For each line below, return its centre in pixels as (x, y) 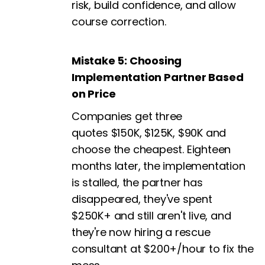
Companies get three (127, 117)
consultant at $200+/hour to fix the (163, 249)
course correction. (119, 22)
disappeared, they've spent (142, 199)
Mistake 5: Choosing (127, 61)
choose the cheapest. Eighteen (151, 150)
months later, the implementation (159, 166)
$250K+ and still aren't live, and (151, 216)
